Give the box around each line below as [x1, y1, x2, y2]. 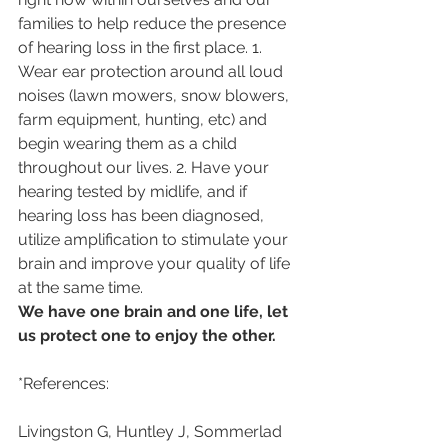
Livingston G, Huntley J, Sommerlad [18, 422, 286, 441]
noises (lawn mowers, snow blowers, [18, 86, 293, 105]
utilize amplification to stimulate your [18, 230, 292, 249]
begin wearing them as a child [18, 134, 241, 153]
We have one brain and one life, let [18, 302, 292, 321]
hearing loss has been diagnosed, [18, 206, 268, 225]
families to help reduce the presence [18, 14, 290, 33]
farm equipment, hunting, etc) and [18, 110, 271, 129]
